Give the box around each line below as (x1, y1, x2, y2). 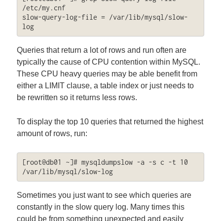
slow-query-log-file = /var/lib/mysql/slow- (22, 13, 188, 22)
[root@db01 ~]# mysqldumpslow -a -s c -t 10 (22, 158, 188, 167)
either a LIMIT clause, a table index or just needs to (17, 81, 194, 90)
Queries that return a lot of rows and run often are (17, 45, 187, 54)
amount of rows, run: (17, 129, 88, 138)
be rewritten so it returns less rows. (17, 93, 138, 102)
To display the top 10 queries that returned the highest (17, 117, 204, 126)
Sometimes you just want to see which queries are (17, 190, 192, 199)
